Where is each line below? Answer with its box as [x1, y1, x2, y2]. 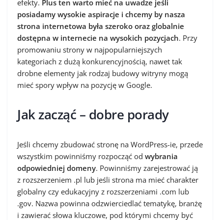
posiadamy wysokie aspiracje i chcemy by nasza [17, 9, 185, 19]
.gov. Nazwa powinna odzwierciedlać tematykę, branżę [17, 198, 202, 208]
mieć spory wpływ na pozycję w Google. [17, 80, 152, 90]
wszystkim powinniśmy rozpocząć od [17, 151, 145, 161]
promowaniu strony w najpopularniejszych [17, 45, 162, 55]
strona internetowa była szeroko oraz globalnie [17, 21, 184, 31]
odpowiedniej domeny [17, 163, 96, 173]
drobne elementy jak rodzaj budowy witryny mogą [17, 68, 188, 78]
